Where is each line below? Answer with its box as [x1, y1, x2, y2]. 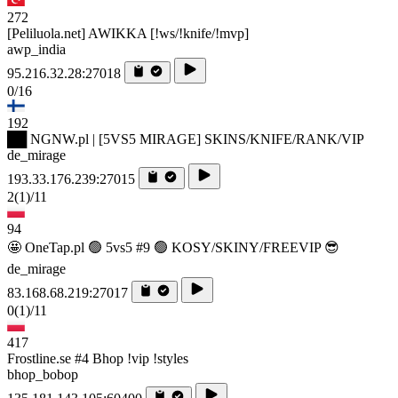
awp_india [7, 42, 66, 58]
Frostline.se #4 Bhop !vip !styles [7, 351, 188, 367]
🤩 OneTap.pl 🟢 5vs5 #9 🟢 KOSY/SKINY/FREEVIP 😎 [7, 240, 339, 256]
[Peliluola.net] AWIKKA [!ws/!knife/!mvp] [7, 26, 249, 42]
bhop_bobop [7, 367, 78, 383]
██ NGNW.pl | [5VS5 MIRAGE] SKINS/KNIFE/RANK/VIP [7, 131, 364, 147]
